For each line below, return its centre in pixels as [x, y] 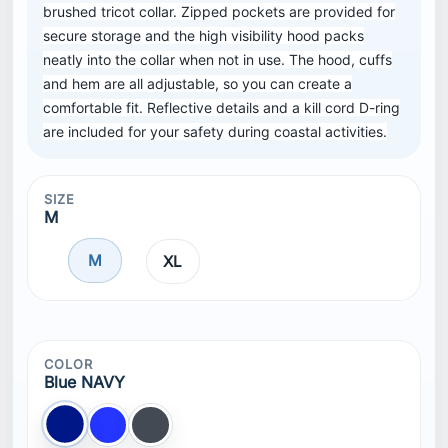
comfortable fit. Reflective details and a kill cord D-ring [222, 108]
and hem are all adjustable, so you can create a [198, 84]
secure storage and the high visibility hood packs [204, 36]
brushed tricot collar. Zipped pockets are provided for [219, 12]
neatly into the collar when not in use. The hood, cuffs [218, 60]
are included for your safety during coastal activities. [215, 132]
